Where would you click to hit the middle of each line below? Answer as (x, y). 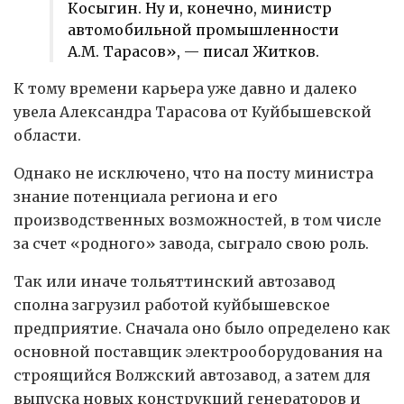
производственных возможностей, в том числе (197, 220)
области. (47, 136)
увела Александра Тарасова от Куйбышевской (193, 112)
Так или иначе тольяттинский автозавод (174, 282)
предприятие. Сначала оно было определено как (202, 329)
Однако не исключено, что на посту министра (193, 174)
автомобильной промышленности (203, 30)
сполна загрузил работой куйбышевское (172, 305)
